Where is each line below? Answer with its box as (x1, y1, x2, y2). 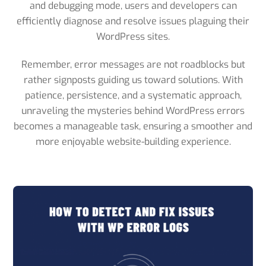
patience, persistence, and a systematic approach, (24, 88, 242, 102)
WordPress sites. (96, 30, 170, 43)
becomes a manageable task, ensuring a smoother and (14, 119, 252, 132)
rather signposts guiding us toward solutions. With (23, 73, 243, 86)
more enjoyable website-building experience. (35, 135, 231, 148)
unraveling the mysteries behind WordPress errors (21, 104, 245, 117)
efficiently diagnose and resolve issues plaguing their (17, 15, 249, 28)
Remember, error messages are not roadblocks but (21, 58, 245, 71)
